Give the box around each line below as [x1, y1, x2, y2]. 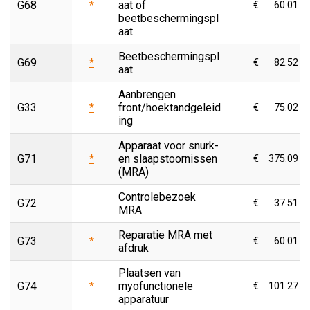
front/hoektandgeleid [118, 100, 221, 114]
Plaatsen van [118, 266, 181, 280]
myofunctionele [118, 279, 193, 293]
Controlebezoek [118, 190, 196, 203]
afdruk [118, 241, 149, 255]
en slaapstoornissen [118, 152, 217, 165]
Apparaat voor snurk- [118, 138, 219, 152]
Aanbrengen [118, 87, 176, 101]
